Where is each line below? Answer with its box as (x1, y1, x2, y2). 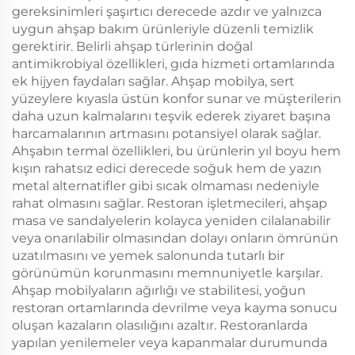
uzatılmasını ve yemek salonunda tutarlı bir (12, 248, 284, 263)
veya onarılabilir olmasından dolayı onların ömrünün (12, 231, 338, 246)
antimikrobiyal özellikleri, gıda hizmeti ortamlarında (12, 56, 334, 71)
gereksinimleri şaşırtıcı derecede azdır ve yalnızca (12, 4, 322, 19)
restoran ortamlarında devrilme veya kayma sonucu (12, 300, 338, 315)
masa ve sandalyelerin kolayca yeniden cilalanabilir (12, 213, 330, 228)
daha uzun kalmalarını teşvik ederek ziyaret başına (12, 109, 330, 124)
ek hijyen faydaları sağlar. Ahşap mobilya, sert (12, 74, 295, 89)
